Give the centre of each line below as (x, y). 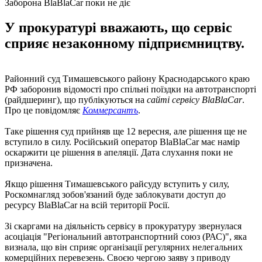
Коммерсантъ (110, 110)
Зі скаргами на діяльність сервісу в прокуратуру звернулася (123, 226)
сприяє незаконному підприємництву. (125, 43)
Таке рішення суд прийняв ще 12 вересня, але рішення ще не (126, 131)
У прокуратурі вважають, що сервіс (118, 27)
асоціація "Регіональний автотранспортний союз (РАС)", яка (126, 236)
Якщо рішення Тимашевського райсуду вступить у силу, (117, 184)
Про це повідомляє (44, 110)
